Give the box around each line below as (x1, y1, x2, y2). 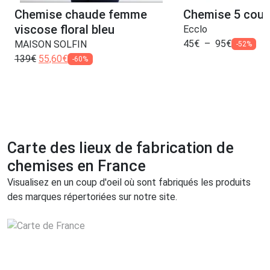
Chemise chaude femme (14, 7, 147, 22)
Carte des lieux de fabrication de (7, 139, 234, 157)
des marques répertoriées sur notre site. (7, 190, 177, 202)
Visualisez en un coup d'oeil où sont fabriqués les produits (7, 176, 251, 188)
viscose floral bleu (14, 22, 115, 37)
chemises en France (7, 157, 146, 175)
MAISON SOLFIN (14, 38, 87, 50)
